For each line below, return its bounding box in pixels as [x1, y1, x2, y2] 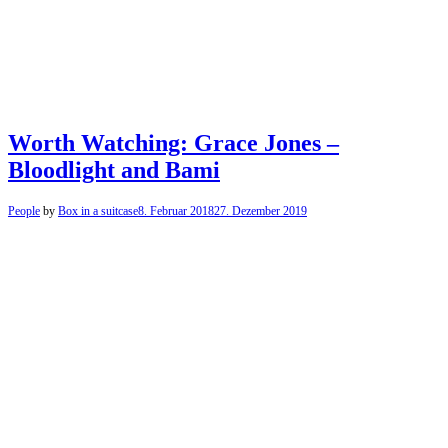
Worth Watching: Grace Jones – [8, 129, 339, 156]
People [8, 203, 40, 218]
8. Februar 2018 [138, 203, 214, 218]
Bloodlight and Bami [8, 156, 220, 183]
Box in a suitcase [58, 203, 138, 218]
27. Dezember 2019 [214, 203, 307, 218]
